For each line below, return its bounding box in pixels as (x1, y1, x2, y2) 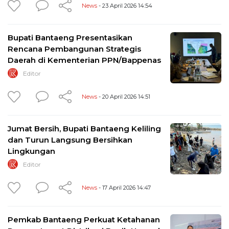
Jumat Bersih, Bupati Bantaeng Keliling (8, 123, 161, 133)
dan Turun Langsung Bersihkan (8, 134, 132, 145)
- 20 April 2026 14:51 (97, 93, 150, 100)
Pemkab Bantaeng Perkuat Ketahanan (8, 214, 160, 224)
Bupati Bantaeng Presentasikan (8, 32, 132, 42)
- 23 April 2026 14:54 (97, 2, 152, 9)
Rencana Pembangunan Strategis (8, 43, 141, 54)
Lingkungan (8, 146, 55, 156)
